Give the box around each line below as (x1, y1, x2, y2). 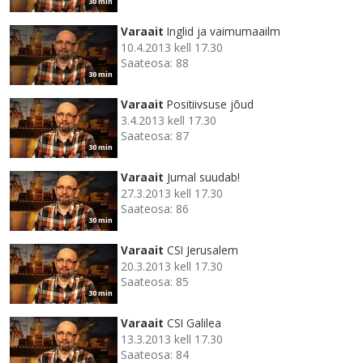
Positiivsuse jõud (167, 96, 254, 112)
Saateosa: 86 (121, 200, 189, 216)
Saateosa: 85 (121, 273, 189, 289)
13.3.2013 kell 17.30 (121, 331, 223, 347)
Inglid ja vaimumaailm (167, 23, 280, 39)
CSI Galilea (167, 314, 221, 331)
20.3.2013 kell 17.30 (121, 258, 223, 274)
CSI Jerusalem (167, 241, 238, 258)
